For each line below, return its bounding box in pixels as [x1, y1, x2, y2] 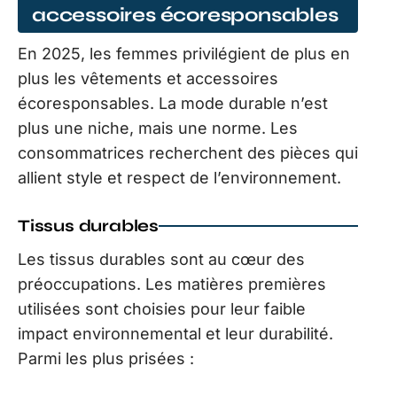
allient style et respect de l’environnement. [18, 167, 341, 187]
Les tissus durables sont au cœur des [18, 249, 305, 269]
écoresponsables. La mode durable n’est [18, 93, 328, 113]
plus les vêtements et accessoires [18, 68, 278, 88]
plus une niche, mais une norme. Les [18, 118, 298, 137]
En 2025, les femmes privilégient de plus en [18, 43, 350, 63]
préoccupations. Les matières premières [18, 274, 326, 293]
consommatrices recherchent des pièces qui [18, 143, 358, 162]
